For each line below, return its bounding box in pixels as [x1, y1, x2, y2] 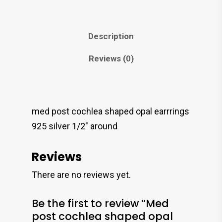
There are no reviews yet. [32, 169, 131, 180]
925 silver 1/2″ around [32, 121, 117, 132]
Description [88, 31, 134, 42]
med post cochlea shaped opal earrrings [32, 106, 189, 117]
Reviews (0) [88, 54, 134, 64]
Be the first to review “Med [32, 196, 169, 211]
